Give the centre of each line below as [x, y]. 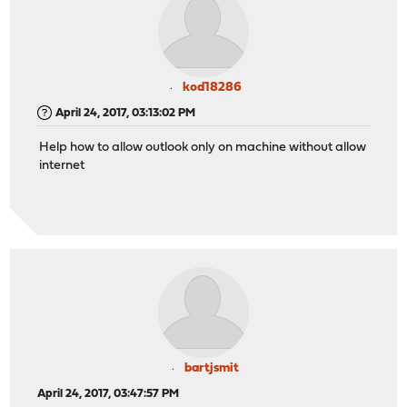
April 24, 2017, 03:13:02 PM [126, 113]
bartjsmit [212, 368]
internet [62, 166]
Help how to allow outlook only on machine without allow [203, 148]
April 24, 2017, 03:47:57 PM [109, 393]
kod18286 [212, 87]
